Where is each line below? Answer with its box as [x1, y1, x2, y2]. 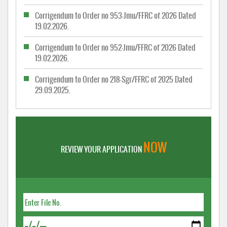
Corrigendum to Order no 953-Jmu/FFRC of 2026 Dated [35, 10, 196, 22]
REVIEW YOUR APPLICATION [60, 143, 143, 156]
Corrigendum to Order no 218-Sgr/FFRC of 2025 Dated [35, 73, 193, 86]
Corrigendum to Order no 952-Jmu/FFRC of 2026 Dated [35, 42, 196, 54]
